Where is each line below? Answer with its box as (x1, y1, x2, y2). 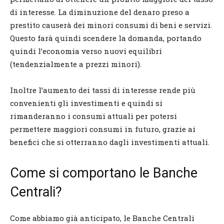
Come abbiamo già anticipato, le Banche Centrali (10, 212, 194, 223)
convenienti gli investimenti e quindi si (10, 97, 162, 108)
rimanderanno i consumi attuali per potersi (10, 110, 177, 121)
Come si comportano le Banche (10, 164, 197, 181)
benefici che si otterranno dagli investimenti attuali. (10, 136, 209, 147)
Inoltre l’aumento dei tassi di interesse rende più (10, 84, 195, 95)
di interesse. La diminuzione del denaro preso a (10, 6, 189, 17)
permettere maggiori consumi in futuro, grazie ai (10, 123, 195, 134)
